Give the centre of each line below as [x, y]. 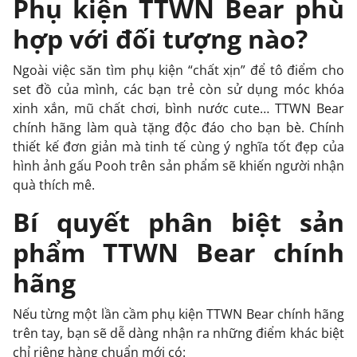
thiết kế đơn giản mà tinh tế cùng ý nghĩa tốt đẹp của [178, 146]
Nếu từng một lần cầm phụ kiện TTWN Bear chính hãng [178, 314]
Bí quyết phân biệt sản [178, 222]
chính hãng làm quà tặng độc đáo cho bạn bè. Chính [178, 127]
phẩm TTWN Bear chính [178, 252]
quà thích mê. [55, 184]
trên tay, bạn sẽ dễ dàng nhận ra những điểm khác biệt [178, 333]
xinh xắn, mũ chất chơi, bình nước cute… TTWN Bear [178, 108]
